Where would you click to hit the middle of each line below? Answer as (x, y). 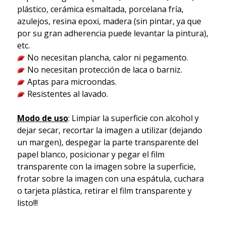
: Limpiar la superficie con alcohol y (133, 118)
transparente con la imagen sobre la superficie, (106, 167)
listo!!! (27, 203)
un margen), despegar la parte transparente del (107, 143)
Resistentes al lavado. (66, 94)
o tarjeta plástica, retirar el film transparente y (104, 191)
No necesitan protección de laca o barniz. (103, 70)
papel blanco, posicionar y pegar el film (91, 155)
